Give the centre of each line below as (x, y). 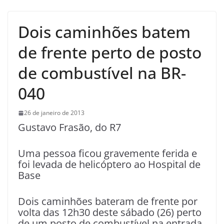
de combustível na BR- (102, 73)
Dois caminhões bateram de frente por (108, 201)
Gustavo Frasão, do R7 (69, 127)
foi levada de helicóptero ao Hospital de (109, 164)
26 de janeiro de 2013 (54, 113)
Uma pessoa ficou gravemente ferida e (107, 153)
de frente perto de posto (110, 52)
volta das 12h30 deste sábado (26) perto (110, 212)
